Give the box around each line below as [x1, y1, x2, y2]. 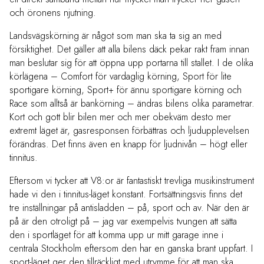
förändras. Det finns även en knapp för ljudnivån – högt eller [9, 137, 247, 151]
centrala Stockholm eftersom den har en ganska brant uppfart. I [9, 242, 253, 256]
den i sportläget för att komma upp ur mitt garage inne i [9, 228, 223, 242]
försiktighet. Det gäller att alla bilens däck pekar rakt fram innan [9, 42, 249, 57]
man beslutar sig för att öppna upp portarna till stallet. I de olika [9, 56, 253, 70]
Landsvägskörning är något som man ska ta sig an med [9, 29, 222, 43]
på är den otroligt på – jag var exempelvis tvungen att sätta [9, 214, 237, 229]
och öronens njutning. [9, 6, 96, 20]
